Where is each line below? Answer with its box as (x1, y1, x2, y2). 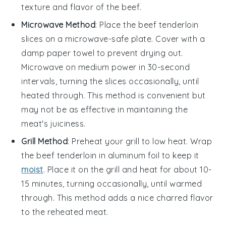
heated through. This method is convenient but (21, 90, 206, 100)
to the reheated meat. (21, 206, 108, 217)
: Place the (95, 19, 139, 30)
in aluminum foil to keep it (96, 150, 199, 160)
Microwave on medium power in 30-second (21, 62, 190, 72)
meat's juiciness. (21, 118, 86, 129)
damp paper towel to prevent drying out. (21, 47, 183, 58)
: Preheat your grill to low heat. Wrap (68, 136, 212, 146)
